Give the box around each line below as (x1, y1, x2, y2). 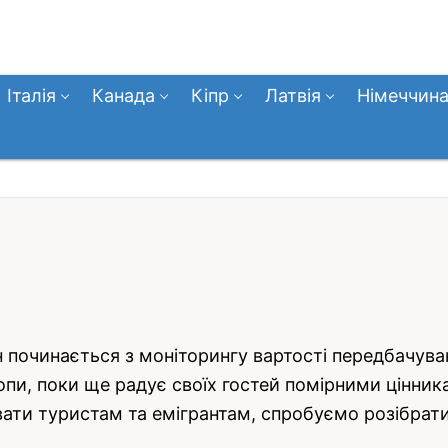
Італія (7, 85, 56, 106)
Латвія (265, 85, 321, 106)
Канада (92, 85, 155, 106)
